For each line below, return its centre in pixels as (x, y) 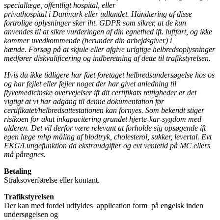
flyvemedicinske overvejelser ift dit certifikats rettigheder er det (100, 92)
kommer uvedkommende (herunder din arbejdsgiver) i (88, 40)
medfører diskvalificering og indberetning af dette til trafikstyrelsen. (107, 58)
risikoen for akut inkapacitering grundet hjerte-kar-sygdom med (103, 119)
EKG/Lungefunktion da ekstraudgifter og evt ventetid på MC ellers (107, 145)
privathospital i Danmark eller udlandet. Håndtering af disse (98, 14)
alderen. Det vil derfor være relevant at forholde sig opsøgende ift (105, 128)
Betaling (18, 171)
